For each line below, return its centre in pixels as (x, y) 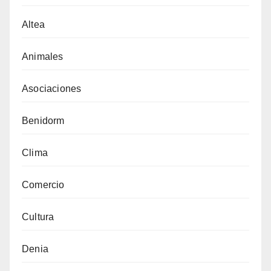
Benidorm (43, 120)
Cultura (38, 217)
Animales (43, 56)
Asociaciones (52, 88)
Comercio (43, 184)
